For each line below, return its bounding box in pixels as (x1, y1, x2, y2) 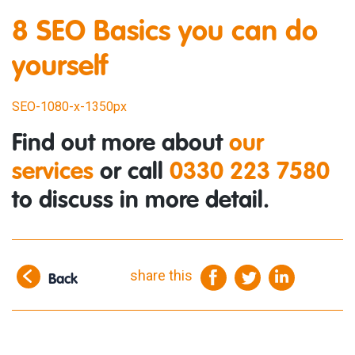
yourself (12, 53, 108, 82)
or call (94, 161, 170, 185)
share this (130, 267, 193, 284)
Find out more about (12, 132, 229, 156)
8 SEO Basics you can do (12, 18, 318, 47)
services (12, 161, 94, 185)
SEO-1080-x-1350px (12, 99, 127, 114)
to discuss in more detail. (12, 189, 269, 213)
